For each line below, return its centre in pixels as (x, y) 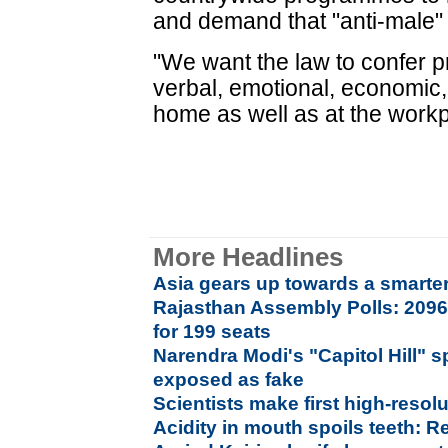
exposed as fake (229, 379)
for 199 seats (212, 331)
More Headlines (248, 257)
